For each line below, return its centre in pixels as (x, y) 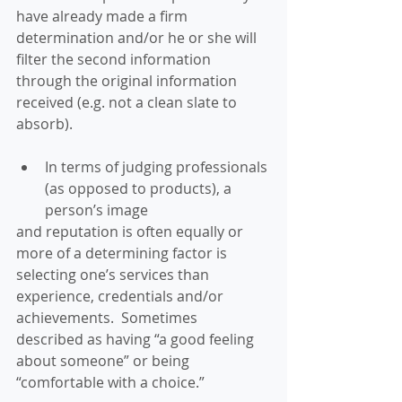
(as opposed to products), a (140, 188)
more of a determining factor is (123, 253)
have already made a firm (104, 16)
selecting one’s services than (114, 275)
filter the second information (115, 59)
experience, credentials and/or (122, 296)
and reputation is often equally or (131, 232)
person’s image (98, 210)
